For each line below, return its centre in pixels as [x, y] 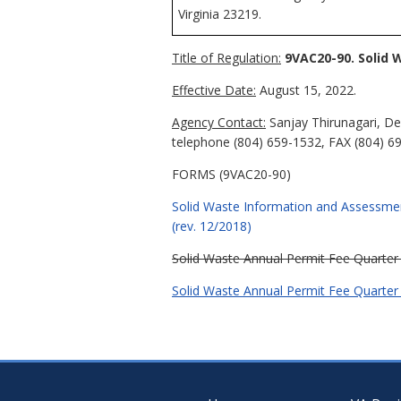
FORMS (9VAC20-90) [231, 174]
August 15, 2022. [306, 90]
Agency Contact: [219, 122]
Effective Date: [214, 90]
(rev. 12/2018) [212, 226]
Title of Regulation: [226, 57]
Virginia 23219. [219, 13]
